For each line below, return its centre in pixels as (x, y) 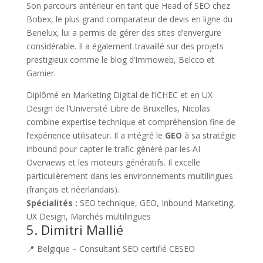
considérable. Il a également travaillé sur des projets (125, 46)
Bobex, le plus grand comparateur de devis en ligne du (129, 19)
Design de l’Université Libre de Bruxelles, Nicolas (118, 108)
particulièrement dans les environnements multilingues (129, 176)
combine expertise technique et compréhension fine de (131, 122)
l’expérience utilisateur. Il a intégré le (95, 135)
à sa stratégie (209, 135)
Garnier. (41, 73)
